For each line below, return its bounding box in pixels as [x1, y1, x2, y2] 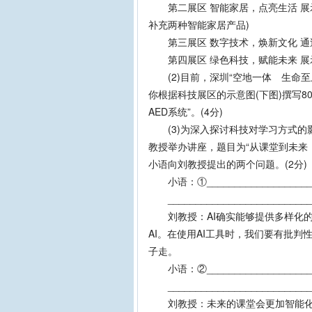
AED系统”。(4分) [148, 104, 223, 118]
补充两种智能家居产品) [148, 17, 249, 31]
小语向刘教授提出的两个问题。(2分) [148, 157, 307, 171]
